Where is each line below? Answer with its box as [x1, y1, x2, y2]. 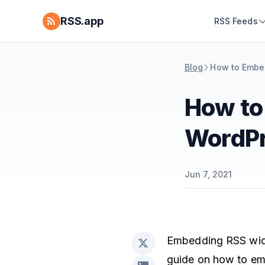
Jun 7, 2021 [185, 169, 232, 179]
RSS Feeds [214, 16, 258, 26]
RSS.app [60, 15, 104, 27]
